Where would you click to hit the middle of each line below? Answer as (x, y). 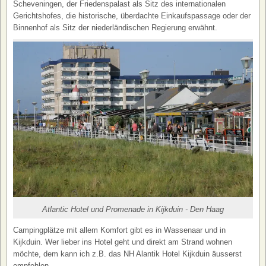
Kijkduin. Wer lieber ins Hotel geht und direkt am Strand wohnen (123, 242)
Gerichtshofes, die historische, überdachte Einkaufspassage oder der (132, 16)
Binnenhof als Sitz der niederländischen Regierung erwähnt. (115, 28)
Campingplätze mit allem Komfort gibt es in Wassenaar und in (119, 230)
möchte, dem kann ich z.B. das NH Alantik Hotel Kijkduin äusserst (127, 254)
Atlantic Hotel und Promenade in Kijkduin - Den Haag (133, 210)
